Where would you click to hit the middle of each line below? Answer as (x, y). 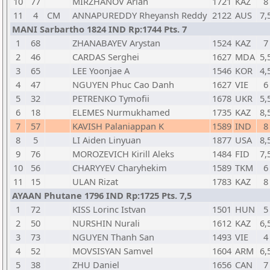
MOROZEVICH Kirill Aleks (123, 154)
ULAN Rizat (95, 181)
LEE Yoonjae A (101, 71)
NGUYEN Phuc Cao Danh (123, 84)
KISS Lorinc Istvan (109, 209)
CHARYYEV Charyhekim (120, 168)
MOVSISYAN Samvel (113, 251)
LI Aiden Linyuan (107, 140)
